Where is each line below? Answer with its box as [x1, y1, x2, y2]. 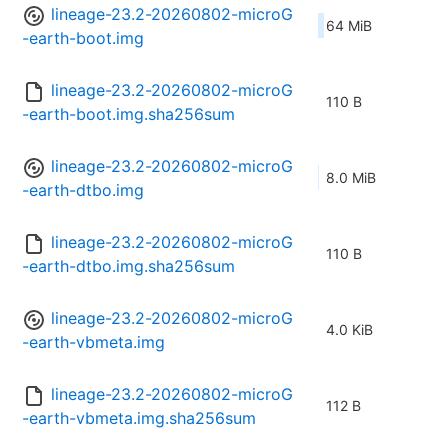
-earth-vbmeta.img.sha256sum [22, 408, 256, 429]
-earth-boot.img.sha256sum [22, 104, 235, 125]
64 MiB [326, 17, 372, 35]
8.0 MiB [326, 169, 376, 187]
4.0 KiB [326, 321, 373, 339]
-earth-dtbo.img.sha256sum [22, 256, 235, 277]
